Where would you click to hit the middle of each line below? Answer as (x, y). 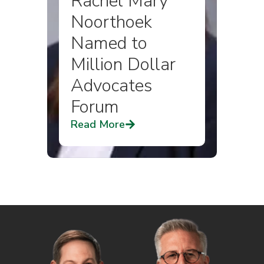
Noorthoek (111, 22)
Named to (109, 43)
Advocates (111, 86)
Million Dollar (123, 65)
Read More (98, 124)
